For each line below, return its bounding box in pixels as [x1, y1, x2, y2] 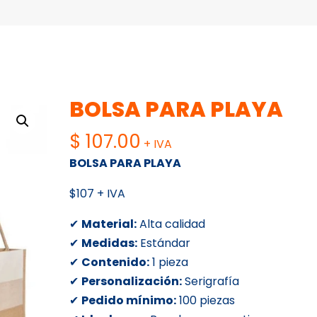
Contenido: [81, 253, 150, 270]
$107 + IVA [69, 185, 126, 202]
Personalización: [81, 272, 183, 289]
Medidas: [81, 234, 138, 251]
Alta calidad [137, 215, 206, 232]
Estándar [137, 234, 191, 251]
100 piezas [176, 292, 236, 309]
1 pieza [149, 253, 189, 270]
